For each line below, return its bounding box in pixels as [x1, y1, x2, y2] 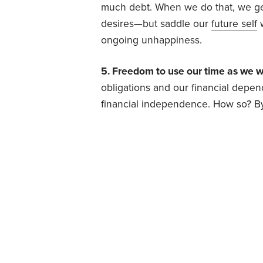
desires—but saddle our [101, 17, 211, 30]
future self [211, 17, 257, 30]
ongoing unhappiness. [101, 33, 202, 46]
